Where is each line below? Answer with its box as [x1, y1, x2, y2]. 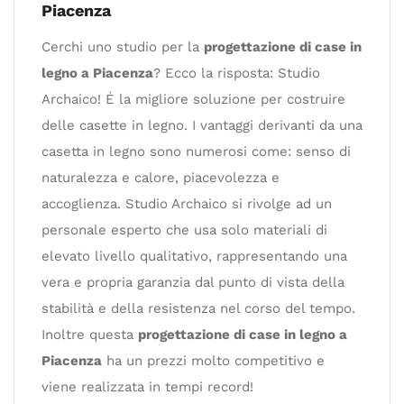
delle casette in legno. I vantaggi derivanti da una [41, 117, 363, 133]
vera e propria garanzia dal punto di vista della [41, 274, 344, 290]
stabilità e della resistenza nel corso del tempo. [41, 300, 355, 317]
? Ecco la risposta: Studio [153, 65, 320, 81]
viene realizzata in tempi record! [41, 379, 253, 395]
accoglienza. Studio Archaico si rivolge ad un [41, 196, 332, 212]
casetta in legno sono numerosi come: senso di [41, 143, 351, 160]
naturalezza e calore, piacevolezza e [41, 170, 280, 186]
